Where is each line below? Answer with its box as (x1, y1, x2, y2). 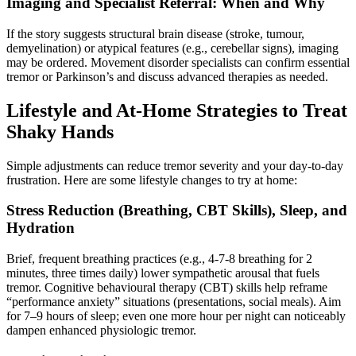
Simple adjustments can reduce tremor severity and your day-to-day (6, 158, 343, 172)
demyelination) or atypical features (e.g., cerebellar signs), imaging (6, 41, 339, 55)
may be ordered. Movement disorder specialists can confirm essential (6, 55, 350, 69)
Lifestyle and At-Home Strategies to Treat (6, 99, 347, 121)
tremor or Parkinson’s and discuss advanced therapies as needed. (6, 69, 328, 83)
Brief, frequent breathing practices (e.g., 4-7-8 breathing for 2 (6, 252, 312, 266)
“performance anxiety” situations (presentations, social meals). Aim (6, 295, 341, 309)
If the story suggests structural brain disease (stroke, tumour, (6, 26, 304, 41)
